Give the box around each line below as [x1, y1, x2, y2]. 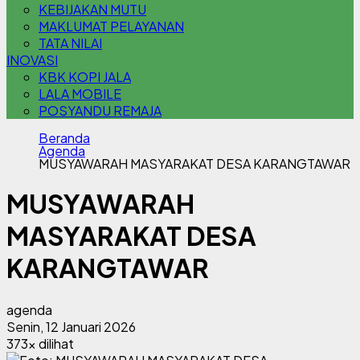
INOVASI [6, 51, 58, 68]
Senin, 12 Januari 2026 [6, 317, 136, 335]
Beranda [39, 129, 90, 146]
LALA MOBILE [39, 85, 121, 102]
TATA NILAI [39, 35, 102, 51]
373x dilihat [6, 334, 74, 352]
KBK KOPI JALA [39, 68, 131, 85]
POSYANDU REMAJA [39, 102, 162, 119]
